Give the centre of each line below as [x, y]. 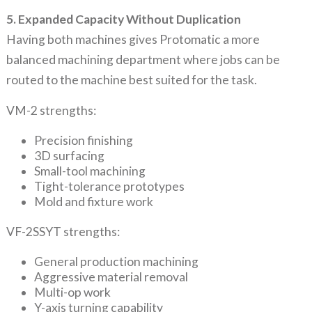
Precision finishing [83, 140]
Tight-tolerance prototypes [109, 186]
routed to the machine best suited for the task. [131, 79]
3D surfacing [69, 155]
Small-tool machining [89, 171]
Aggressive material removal [111, 276]
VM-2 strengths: [51, 110]
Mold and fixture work [93, 201]
